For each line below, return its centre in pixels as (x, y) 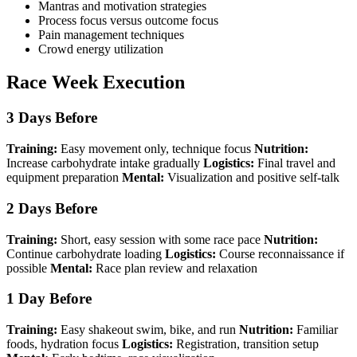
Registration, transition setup (246, 343)
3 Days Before (52, 118)
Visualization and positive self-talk (252, 178)
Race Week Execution (96, 82)
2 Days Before (52, 208)
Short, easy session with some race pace (161, 239)
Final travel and (295, 163)
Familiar (316, 329)
